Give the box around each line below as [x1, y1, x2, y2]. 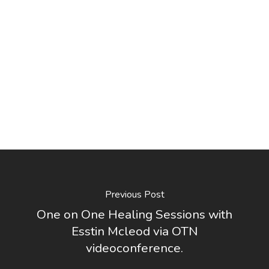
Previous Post [104, 187, 165, 201]
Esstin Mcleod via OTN [71, 222, 198, 240]
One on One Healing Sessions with [37, 205, 232, 223]
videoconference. [86, 239, 183, 256]
